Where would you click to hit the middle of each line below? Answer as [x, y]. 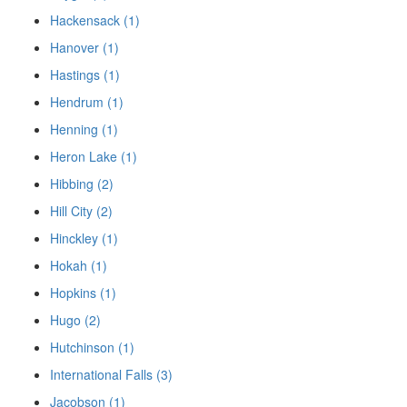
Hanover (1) [84, 48]
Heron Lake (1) [94, 157]
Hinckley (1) [84, 238]
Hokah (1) [79, 266]
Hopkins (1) [83, 293]
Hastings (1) [85, 75]
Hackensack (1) [95, 20]
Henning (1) [84, 129]
